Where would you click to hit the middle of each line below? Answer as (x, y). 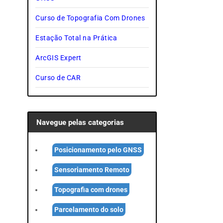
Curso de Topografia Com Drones (90, 18)
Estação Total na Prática (76, 38)
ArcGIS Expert (58, 58)
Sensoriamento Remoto (92, 169)
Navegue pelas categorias (80, 123)
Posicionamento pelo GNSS (98, 150)
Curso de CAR (58, 78)
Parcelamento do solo (89, 209)
